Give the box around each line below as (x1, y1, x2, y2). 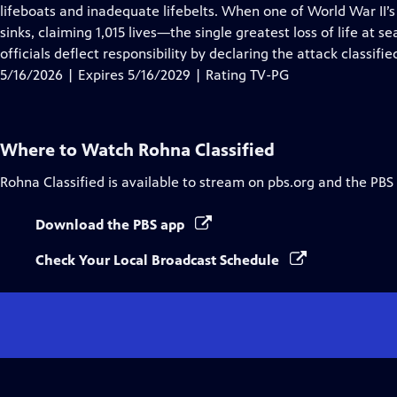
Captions (110, 23, 166, 40)
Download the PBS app (35, 216, 188, 233)
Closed (110, 2, 152, 19)
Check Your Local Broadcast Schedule (35, 252, 283, 269)
